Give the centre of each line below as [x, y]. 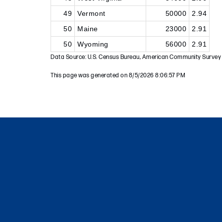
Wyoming [93, 44]
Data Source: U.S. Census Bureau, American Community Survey [136, 57]
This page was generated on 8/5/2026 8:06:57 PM [118, 76]
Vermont [91, 13]
